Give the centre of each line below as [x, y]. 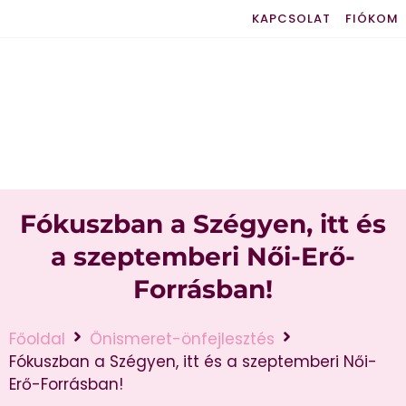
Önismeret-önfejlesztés [182, 338]
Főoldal [37, 338]
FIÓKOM [372, 19]
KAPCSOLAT [291, 19]
